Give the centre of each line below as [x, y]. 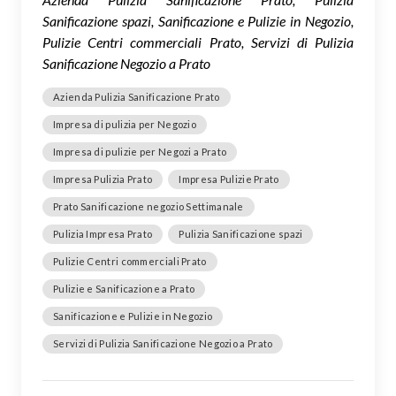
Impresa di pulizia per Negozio [125, 124]
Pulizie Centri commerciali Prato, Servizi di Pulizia [198, 42]
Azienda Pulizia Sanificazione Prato [137, 96]
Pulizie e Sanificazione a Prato [124, 288]
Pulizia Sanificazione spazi [241, 233]
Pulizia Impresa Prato [103, 233]
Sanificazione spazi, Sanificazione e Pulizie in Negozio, [198, 20]
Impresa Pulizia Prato [103, 179]
